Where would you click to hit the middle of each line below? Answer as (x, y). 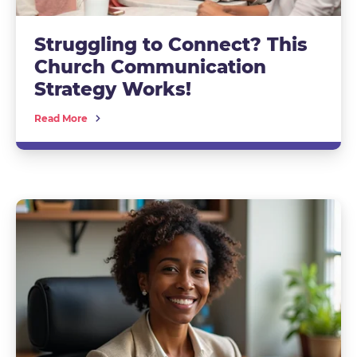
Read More (61, 119)
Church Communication (150, 67)
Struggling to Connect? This (171, 45)
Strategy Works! (112, 90)
